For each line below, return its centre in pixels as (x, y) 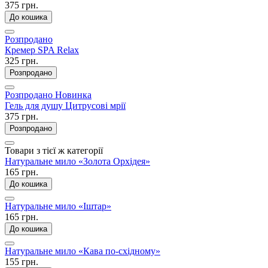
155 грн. (22, 261)
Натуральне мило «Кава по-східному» (83, 251)
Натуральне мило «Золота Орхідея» (77, 161)
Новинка (73, 95)
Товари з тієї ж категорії (54, 150)
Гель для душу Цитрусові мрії (65, 105)
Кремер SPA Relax (42, 50)
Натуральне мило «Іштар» (58, 206)
